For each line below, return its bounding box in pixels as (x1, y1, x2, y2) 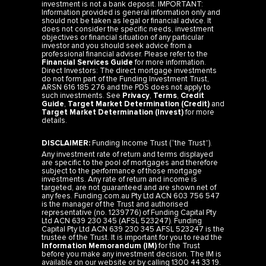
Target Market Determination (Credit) (68, 99, 210, 109)
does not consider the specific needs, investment (42, 24, 214, 34)
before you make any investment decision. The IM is (42, 249, 221, 259)
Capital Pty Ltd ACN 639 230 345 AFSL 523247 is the (42, 224, 224, 235)
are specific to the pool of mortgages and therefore (42, 158, 218, 168)
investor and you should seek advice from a (42, 40, 192, 50)
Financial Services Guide (42, 57, 133, 67)
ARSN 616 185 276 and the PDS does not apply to (42, 82, 211, 92)
